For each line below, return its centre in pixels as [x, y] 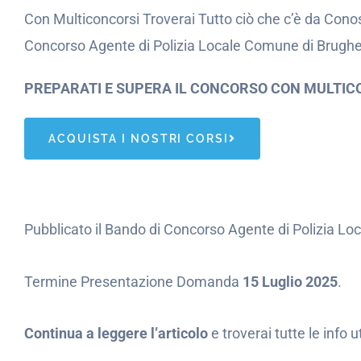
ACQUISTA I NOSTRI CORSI [139, 139]
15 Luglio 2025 [290, 281]
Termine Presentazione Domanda [133, 281]
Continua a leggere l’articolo [116, 333]
